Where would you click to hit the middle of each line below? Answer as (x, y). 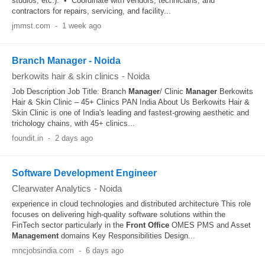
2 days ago (74, 138)
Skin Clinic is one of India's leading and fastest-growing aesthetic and (130, 113)
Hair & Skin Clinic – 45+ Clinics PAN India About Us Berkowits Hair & (131, 102)
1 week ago (81, 26)
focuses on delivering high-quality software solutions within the (119, 214)
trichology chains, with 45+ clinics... (73, 123)
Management (35, 236)
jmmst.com (31, 26)
